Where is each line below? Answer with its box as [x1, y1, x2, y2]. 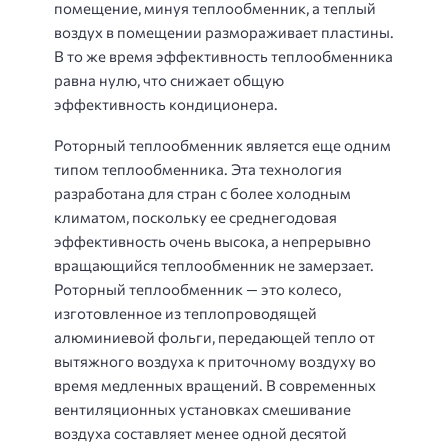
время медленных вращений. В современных [54, 375, 376, 394]
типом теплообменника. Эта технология [54, 159, 342, 178]
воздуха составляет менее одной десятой [54, 423, 347, 442]
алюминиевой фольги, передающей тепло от [54, 327, 375, 346]
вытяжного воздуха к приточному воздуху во [54, 351, 376, 370]
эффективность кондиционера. [54, 95, 281, 114]
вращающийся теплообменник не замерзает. [54, 255, 374, 274]
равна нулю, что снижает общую [54, 71, 284, 90]
